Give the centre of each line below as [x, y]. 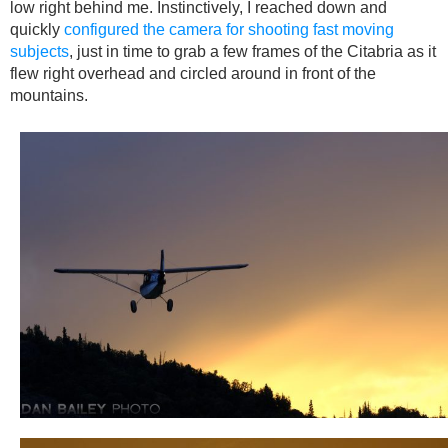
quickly [37, 29]
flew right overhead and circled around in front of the [193, 73]
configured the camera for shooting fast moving [229, 29]
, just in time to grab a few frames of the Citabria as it [252, 51]
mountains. [49, 95]
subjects [39, 51]
